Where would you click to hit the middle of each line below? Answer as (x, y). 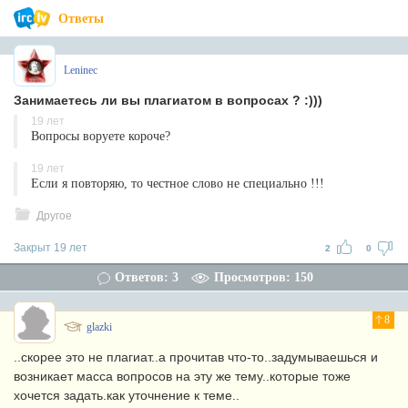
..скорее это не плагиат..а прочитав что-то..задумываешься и (196, 357)
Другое (54, 216)
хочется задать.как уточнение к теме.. (127, 395)
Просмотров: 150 (264, 277)
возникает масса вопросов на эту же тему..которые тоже (182, 376)
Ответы (81, 19)
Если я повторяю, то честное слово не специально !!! (178, 184)
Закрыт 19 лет (51, 248)
